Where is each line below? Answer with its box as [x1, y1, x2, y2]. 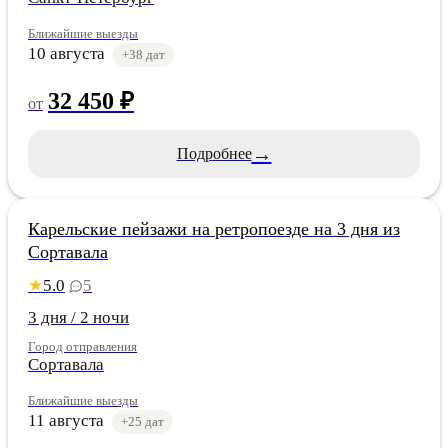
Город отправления [28, 338, 137, 354]
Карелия [38, 169, 87, 185]
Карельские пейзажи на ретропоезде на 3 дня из [28, 218, 400, 239]
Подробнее [176, 144, 252, 162]
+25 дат [121, 413, 164, 429]
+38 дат [122, 46, 165, 62]
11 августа [28, 410, 104, 430]
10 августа [28, 43, 105, 63]
